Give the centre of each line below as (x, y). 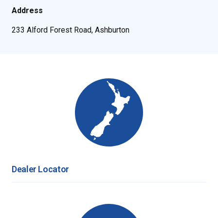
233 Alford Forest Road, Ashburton (71, 30)
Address (27, 11)
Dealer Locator (40, 169)
